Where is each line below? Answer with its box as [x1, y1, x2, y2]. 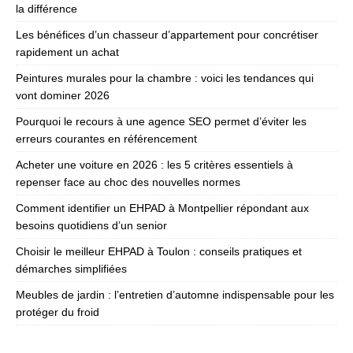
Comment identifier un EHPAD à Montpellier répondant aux [16, 202, 309, 214]
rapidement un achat [16, 46, 119, 58]
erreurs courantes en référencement [16, 132, 197, 145]
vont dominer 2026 [16, 89, 110, 102]
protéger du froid [16, 306, 99, 318]
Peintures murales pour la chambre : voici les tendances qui [16, 72, 314, 84]
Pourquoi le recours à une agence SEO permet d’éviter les [16, 115, 307, 128]
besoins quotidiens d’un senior [16, 219, 167, 232]
